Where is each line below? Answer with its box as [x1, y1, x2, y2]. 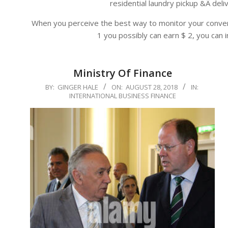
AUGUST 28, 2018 [125, 82, 178, 92]
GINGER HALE [57, 82, 98, 92]
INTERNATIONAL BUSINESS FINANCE [69, 91, 176, 101]
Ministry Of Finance [73, 66, 172, 80]
